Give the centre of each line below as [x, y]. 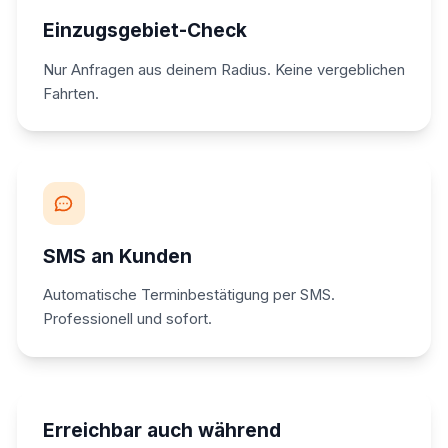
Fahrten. [70, 93]
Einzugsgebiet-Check [144, 29]
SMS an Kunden [117, 255]
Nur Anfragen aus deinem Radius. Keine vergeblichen [223, 69]
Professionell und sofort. [127, 319]
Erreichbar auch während [161, 430]
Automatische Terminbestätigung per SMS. [188, 295]
